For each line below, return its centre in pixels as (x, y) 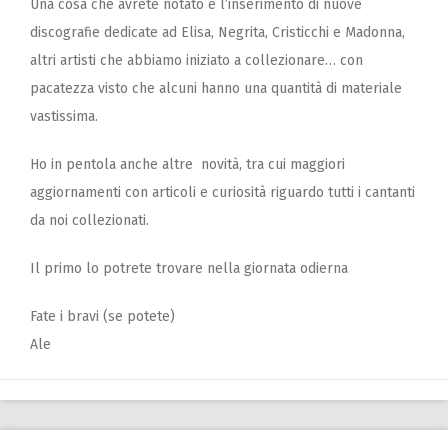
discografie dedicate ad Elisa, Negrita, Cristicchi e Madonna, (217, 32)
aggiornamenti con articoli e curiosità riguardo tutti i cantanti (222, 192)
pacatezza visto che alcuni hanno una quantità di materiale (216, 88)
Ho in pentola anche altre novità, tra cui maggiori (187, 164)
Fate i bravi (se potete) (102, 316)
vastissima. (64, 116)
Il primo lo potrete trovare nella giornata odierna (189, 268)
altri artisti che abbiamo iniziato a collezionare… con (196, 60)
